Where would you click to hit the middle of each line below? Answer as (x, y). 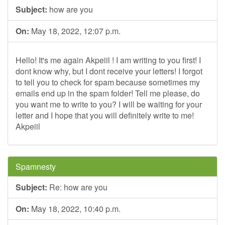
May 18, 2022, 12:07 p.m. (75, 31)
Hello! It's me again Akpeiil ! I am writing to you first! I (108, 60)
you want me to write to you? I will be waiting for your (109, 104)
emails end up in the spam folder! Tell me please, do (108, 93)
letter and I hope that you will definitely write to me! (105, 115)
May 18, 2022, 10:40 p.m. (75, 209)
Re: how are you (77, 187)
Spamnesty (36, 166)
